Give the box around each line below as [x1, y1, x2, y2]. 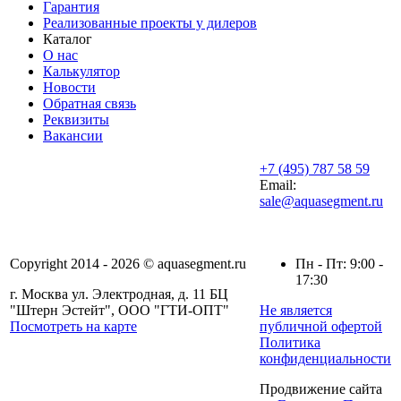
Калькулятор [43, 64, 120, 80]
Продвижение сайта [260, 381, 382, 397]
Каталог [43, 31, 92, 47]
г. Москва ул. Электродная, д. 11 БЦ [10, 286, 228, 303]
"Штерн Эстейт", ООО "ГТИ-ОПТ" [10, 303, 229, 319]
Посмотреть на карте [10, 319, 137, 335]
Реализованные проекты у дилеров [43, 15, 257, 31]
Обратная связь [43, 96, 136, 112]
